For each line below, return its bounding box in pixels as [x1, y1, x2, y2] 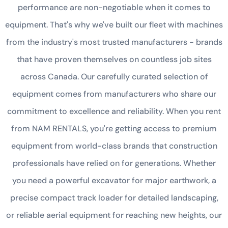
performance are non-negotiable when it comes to [17, 2, 211, 13]
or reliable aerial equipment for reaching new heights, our [6, 210, 222, 220]
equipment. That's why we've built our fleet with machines [5, 19, 223, 30]
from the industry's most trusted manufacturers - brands [6, 37, 222, 47]
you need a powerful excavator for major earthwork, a [12, 175, 216, 186]
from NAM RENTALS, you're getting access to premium [11, 123, 217, 134]
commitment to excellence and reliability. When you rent [7, 106, 221, 117]
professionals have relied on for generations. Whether [12, 158, 216, 168]
